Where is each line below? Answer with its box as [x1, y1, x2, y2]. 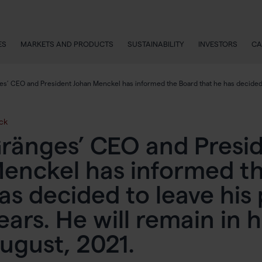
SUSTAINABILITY [127, 40, 185, 48]
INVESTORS [198, 40, 238, 48]
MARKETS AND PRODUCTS [20, 40, 114, 48]
